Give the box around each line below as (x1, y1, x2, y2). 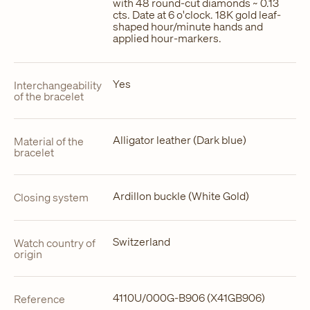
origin (14, 246, 42, 262)
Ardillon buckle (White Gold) (112, 188, 249, 203)
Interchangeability (14, 77, 102, 93)
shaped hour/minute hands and (112, 18, 263, 34)
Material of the (14, 134, 84, 149)
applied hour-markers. (112, 30, 221, 46)
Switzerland (112, 233, 170, 249)
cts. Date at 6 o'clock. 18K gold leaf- (112, 6, 281, 22)
